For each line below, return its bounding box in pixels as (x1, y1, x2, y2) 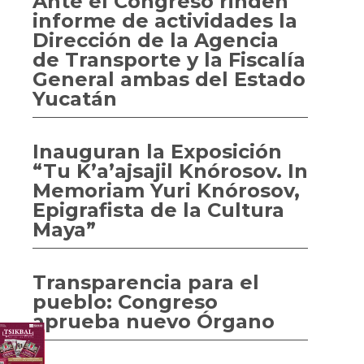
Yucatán (32, 87, 117, 110)
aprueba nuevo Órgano (32, 310, 275, 333)
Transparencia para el (32, 271, 259, 294)
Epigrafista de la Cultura (32, 198, 284, 222)
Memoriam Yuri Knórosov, (32, 179, 300, 202)
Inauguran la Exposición (32, 140, 282, 163)
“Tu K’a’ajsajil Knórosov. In (32, 159, 308, 183)
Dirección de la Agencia (32, 28, 279, 52)
